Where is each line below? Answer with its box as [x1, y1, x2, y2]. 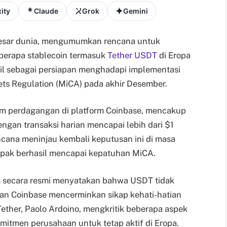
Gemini [123, 7, 148, 15]
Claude [34, 7, 58, 15]
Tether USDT [107, 50, 157, 60]
